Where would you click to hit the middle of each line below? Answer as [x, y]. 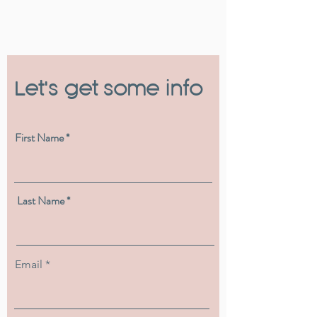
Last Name [41, 201]
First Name [39, 138]
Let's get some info [108, 88]
